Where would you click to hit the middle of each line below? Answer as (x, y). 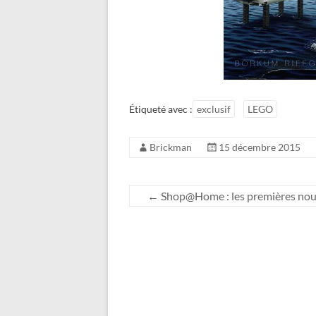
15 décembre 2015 (260, 147)
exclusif (214, 109)
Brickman (171, 147)
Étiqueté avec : (161, 109)
